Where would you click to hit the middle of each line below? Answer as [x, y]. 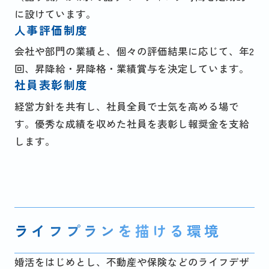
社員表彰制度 [51, 85]
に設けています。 [55, 14]
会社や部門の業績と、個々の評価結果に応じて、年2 [134, 51]
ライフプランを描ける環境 [118, 231]
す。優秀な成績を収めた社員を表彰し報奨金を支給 [131, 123]
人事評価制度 [51, 29]
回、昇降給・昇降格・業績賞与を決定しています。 [131, 69]
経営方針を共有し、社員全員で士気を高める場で [126, 106]
